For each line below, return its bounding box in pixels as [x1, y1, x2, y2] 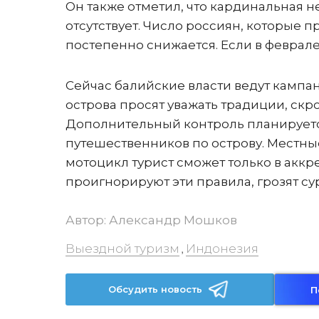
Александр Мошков [109, 213, 237, 227]
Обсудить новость [108, 283, 203, 295]
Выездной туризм [66, 241, 179, 256]
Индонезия [186, 241, 258, 256]
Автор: [66, 213, 109, 227]
